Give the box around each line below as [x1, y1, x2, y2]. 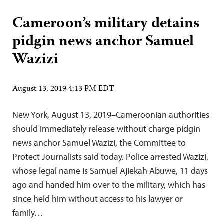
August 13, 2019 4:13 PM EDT [12, 83, 114, 96]
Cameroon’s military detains [12, 12, 199, 37]
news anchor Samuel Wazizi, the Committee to [12, 137, 186, 149]
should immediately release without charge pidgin [12, 123, 200, 135]
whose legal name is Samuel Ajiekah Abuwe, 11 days [12, 165, 208, 177]
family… [12, 207, 43, 219]
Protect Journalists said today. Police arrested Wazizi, [12, 151, 208, 163]
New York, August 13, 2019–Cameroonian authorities [12, 109, 209, 121]
